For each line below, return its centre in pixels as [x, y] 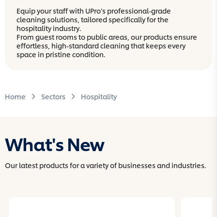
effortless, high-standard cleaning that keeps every [101, 46]
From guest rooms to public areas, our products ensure [107, 37]
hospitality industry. [49, 28]
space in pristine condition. [61, 54]
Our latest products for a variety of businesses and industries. [105, 165]
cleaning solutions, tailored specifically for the [93, 19]
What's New [54, 143]
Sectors [53, 96]
